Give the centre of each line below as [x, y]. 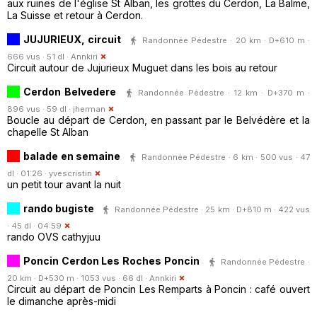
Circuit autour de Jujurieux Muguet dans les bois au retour [142, 67]
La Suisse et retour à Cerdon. [75, 15]
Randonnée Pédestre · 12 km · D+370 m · [224, 92]
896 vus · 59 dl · [40, 109]
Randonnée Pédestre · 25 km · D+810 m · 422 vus [213, 209]
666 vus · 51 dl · [39, 56]
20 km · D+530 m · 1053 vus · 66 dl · [78, 278]
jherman [89, 109]
